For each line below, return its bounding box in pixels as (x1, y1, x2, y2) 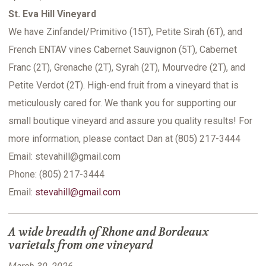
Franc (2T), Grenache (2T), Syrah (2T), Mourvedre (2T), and (8, 62, 245, 74)
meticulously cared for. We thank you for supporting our (8, 97, 236, 109)
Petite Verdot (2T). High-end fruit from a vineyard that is (8, 80, 239, 91)
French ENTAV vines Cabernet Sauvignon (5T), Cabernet (8, 44, 237, 56)
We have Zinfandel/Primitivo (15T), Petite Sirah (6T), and (8, 26, 242, 38)
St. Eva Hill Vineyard (8, 8, 96, 20)
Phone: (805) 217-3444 (8, 169, 104, 180)
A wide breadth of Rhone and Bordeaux (8, 225, 209, 240)
